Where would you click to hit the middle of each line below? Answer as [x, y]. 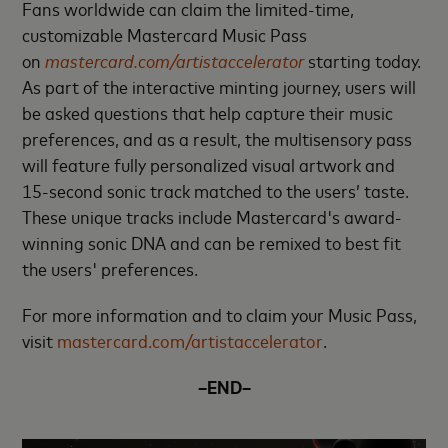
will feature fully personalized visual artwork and [209, 164]
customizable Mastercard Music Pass [165, 34]
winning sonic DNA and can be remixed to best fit [212, 242]
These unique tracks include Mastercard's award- [212, 216]
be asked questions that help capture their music [208, 112]
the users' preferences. [114, 268]
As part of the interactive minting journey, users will [219, 86]
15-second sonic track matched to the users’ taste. [216, 190]
